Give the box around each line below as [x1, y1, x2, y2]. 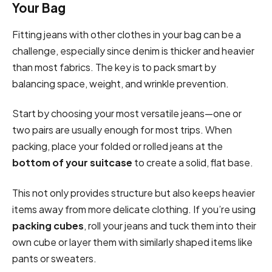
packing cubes [12, 219, 84, 232]
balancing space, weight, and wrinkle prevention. [12, 76, 231, 90]
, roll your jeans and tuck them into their [84, 219, 256, 232]
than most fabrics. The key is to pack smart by [12, 60, 216, 73]
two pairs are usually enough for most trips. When [12, 123, 232, 137]
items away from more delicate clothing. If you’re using [12, 202, 256, 216]
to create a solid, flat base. [132, 156, 255, 169]
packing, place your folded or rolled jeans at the [12, 140, 223, 153]
